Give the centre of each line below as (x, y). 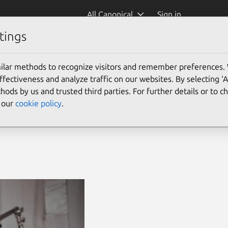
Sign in (170, 14)
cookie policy (38, 103)
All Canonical (110, 14)
